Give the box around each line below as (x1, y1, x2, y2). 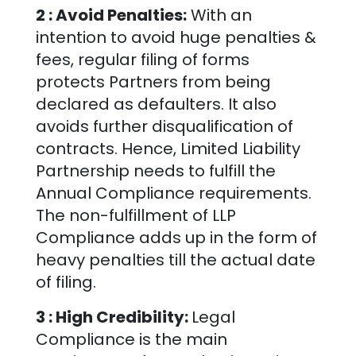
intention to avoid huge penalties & (35, 25, 316, 48)
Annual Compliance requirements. (35, 181, 311, 204)
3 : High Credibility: (35, 305, 192, 328)
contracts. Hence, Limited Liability (35, 137, 300, 160)
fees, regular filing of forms (35, 48, 250, 71)
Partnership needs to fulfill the (35, 159, 276, 182)
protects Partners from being (35, 70, 271, 93)
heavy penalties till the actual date (35, 248, 315, 271)
